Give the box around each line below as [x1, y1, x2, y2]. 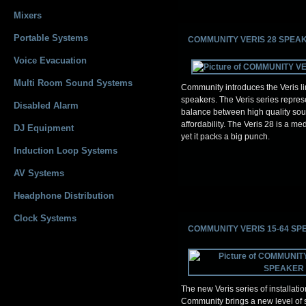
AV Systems [14, 168, 64, 178]
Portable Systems [14, 33, 88, 43]
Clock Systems [14, 213, 76, 223]
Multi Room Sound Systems [14, 78, 133, 88]
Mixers [14, 10, 42, 20]
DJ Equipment [14, 123, 74, 133]
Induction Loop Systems [14, 145, 117, 156]
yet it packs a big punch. [181, 132, 270, 141]
